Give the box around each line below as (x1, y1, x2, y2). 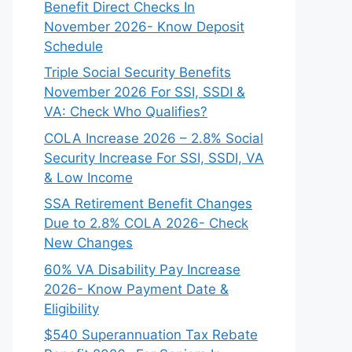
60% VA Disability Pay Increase (44, 261, 240, 277)
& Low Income (44, 169, 133, 185)
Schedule (44, 38, 103, 54)
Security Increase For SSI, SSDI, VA (44, 149, 264, 166)
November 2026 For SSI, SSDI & (44, 84, 245, 100)
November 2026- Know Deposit (44, 18, 244, 35)
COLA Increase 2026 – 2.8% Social (44, 130, 263, 146)
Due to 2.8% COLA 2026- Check (44, 215, 248, 231)
